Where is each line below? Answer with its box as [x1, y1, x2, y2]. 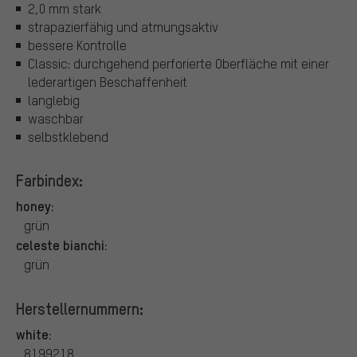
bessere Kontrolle [28, 37, 127, 54]
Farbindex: [16, 170, 83, 191]
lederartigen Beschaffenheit [28, 73, 187, 91]
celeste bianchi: [16, 236, 108, 254]
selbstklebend [28, 128, 108, 146]
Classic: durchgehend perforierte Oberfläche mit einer [28, 55, 329, 73]
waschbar [28, 110, 84, 127]
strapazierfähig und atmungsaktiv [28, 18, 218, 36]
